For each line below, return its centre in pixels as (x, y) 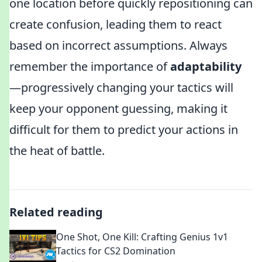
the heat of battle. (57, 151)
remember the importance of (90, 66)
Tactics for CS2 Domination (116, 251)
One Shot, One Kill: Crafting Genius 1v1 (142, 237)
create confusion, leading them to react (116, 24)
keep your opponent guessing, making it (118, 108)
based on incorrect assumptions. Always (118, 45)
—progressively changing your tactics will (121, 87)
